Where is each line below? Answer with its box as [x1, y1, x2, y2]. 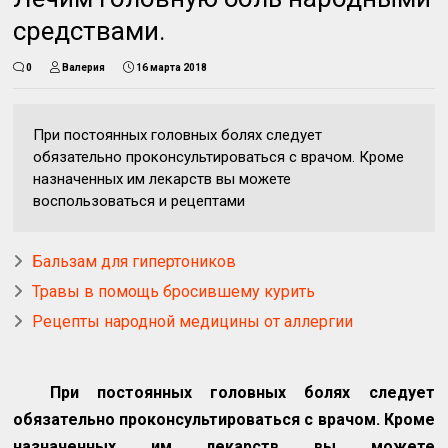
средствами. [13, 15, 166, 46]
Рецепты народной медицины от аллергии [32, 311, 354, 331]
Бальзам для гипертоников [32, 251, 237, 271]
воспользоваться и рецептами [33, 191, 246, 210]
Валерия [62, 61, 106, 73]
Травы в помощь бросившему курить [32, 281, 316, 301]
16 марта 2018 [136, 61, 208, 73]
